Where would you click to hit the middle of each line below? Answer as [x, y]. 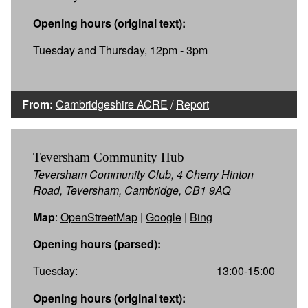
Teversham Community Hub [109, 157]
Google [164, 217]
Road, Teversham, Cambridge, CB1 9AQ [132, 190]
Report [192, 104]
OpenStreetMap [99, 217]
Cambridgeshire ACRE [112, 104]
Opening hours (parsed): [97, 243]
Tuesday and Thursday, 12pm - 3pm [120, 49]
